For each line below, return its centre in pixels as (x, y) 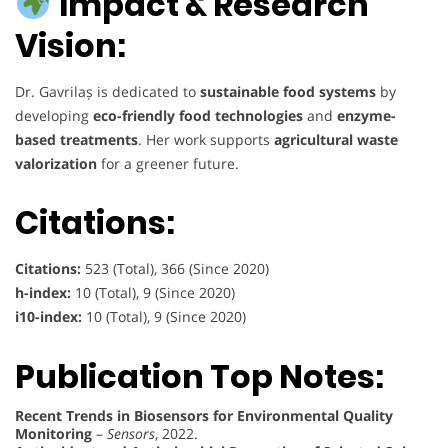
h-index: (43, 293)
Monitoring (53, 433)
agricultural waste (336, 139)
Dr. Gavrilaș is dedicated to (107, 91)
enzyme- (366, 115)
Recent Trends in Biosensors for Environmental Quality (204, 415)
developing (54, 115)
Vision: (70, 45)
